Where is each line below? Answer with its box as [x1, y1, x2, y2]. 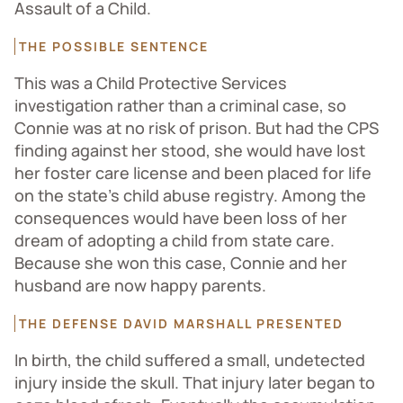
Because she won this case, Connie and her [14, 252, 347, 273]
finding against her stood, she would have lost [14, 139, 365, 161]
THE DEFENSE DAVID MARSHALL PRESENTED [19, 315, 344, 332]
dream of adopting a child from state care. [14, 229, 335, 251]
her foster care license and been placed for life [14, 162, 372, 184]
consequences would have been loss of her [14, 207, 347, 228]
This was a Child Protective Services [14, 72, 287, 94]
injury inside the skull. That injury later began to [14, 372, 375, 393]
